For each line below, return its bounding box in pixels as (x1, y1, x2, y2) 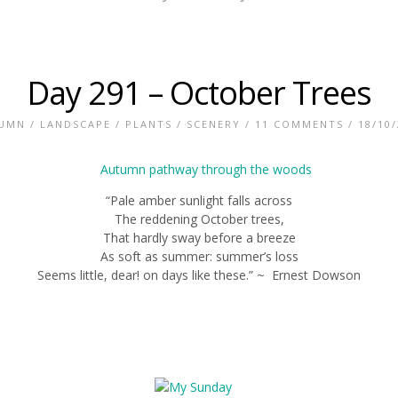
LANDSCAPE (40, 117, 111, 131)
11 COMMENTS (255, 117, 344, 131)
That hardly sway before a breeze (102, 229, 296, 246)
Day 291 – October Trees (27, 71, 371, 115)
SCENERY (187, 117, 241, 131)
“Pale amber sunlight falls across (106, 192, 292, 209)
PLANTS (125, 117, 172, 131)
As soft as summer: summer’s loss (99, 248, 298, 265)
